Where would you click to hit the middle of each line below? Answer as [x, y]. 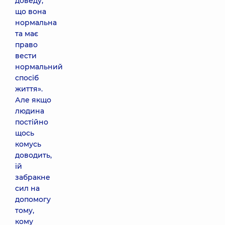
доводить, [33, 155]
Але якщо [33, 100]
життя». [29, 89]
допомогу [33, 199]
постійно [32, 122]
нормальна [36, 23]
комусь [28, 144]
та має [27, 34]
